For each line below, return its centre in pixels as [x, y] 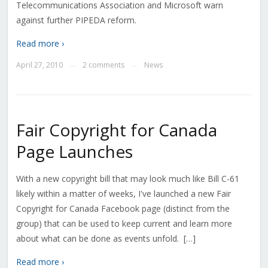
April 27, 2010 [39, 65]
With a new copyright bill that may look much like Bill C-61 [127, 179]
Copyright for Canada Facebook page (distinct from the [123, 209]
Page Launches [74, 152]
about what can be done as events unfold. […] [106, 239]
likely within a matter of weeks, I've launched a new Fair [123, 194]
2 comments [103, 65]
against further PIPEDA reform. [76, 20]
